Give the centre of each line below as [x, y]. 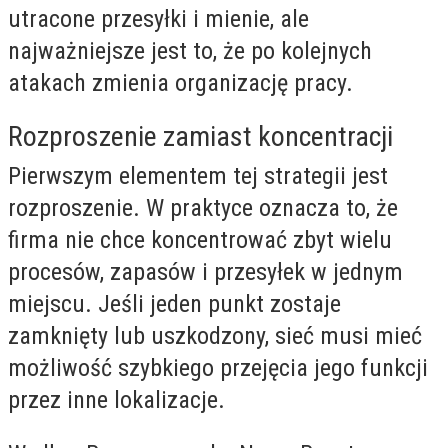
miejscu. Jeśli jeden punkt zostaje [174, 304]
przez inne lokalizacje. [116, 400]
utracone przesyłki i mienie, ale [158, 18]
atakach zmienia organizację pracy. [180, 82]
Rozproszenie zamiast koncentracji [200, 137]
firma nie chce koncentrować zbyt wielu [200, 240]
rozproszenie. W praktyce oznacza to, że [203, 208]
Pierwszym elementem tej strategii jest [198, 176]
